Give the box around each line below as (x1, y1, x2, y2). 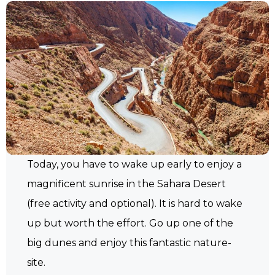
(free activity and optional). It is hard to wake (27, 197, 243, 209)
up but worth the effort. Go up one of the (27, 217, 234, 229)
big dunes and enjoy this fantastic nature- (27, 236, 232, 249)
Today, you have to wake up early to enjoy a (27, 158, 242, 170)
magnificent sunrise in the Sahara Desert (27, 177, 227, 190)
